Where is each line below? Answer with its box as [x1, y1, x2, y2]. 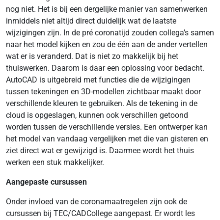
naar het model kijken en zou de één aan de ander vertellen [6, 40, 208, 49]
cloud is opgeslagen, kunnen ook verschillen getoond [6, 110, 188, 120]
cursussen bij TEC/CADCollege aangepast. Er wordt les [6, 209, 195, 218]
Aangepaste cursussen [6, 177, 87, 187]
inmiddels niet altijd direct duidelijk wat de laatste [6, 16, 176, 26]
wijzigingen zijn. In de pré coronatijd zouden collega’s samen [6, 28, 214, 37]
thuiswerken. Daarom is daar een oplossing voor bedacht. [6, 63, 204, 73]
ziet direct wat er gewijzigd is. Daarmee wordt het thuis [6, 146, 194, 155]
